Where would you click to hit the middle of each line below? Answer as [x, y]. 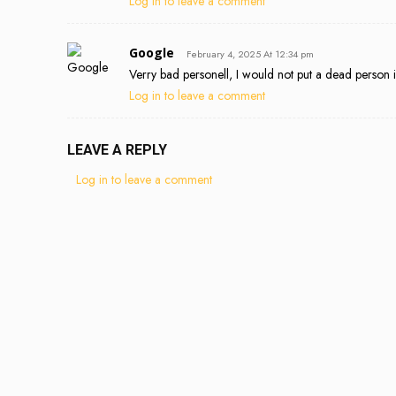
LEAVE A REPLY [117, 149]
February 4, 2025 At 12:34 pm [250, 53]
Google [152, 52]
